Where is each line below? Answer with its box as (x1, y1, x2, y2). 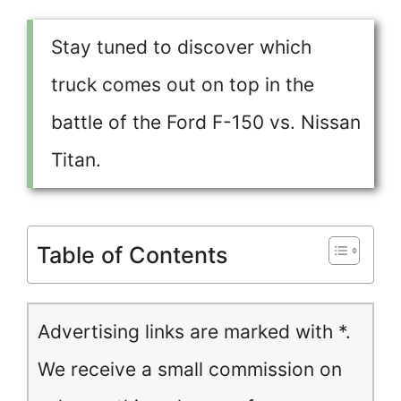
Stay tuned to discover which (51, 36, 311, 58)
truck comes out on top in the (51, 73, 314, 96)
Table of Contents (37, 242, 228, 269)
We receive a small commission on (38, 358, 342, 380)
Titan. (51, 149, 101, 171)
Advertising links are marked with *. (38, 320, 351, 343)
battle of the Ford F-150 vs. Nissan (51, 111, 361, 133)
